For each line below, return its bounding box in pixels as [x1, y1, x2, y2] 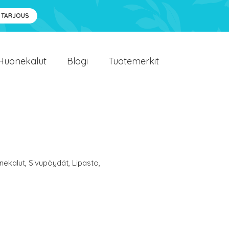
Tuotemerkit [108, 55, 159, 67]
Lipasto [72, 158, 99, 168]
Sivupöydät [29, 158, 68, 168]
